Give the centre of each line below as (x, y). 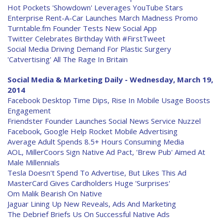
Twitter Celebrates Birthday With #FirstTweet (86, 38)
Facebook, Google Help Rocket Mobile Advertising (92, 131)
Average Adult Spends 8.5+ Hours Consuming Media (96, 142)
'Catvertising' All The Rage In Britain (68, 59)
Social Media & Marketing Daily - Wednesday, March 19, (110, 79)
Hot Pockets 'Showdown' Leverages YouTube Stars (95, 7)
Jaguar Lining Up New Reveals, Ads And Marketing (92, 204)
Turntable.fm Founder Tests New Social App (82, 28)
